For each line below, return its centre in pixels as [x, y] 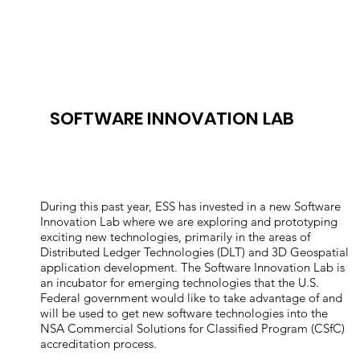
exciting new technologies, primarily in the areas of [176, 236]
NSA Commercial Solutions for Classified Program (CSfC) [193, 328]
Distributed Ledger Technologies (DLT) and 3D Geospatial [195, 252]
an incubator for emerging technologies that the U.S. [180, 282]
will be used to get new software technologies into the [184, 313]
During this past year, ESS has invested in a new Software [191, 206]
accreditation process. [99, 343]
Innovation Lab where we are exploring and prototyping [189, 221]
